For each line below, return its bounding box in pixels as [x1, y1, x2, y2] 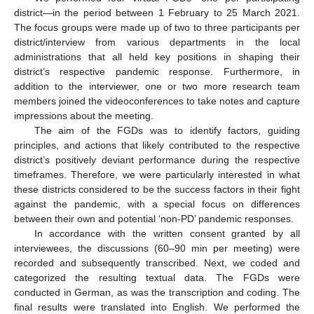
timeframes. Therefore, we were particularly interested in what [14, 168, 300, 180]
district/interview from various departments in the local [14, 36, 300, 48]
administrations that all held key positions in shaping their [14, 50, 300, 62]
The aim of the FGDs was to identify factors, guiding [34, 124, 300, 136]
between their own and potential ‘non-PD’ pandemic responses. [14, 212, 294, 224]
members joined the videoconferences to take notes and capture [14, 95, 300, 107]
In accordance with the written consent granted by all [34, 227, 300, 239]
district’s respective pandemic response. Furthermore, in [14, 65, 300, 77]
